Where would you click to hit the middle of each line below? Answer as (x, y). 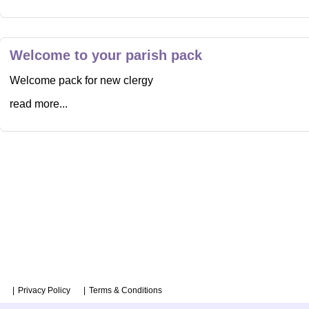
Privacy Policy (44, 291)
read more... (38, 103)
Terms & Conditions (126, 291)
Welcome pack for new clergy (81, 80)
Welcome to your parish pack (106, 55)
